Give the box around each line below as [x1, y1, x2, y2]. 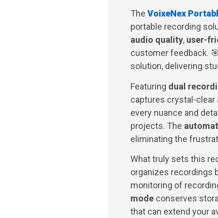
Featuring [130, 81, 168, 91]
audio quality [130, 35, 183, 45]
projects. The [130, 120, 184, 131]
